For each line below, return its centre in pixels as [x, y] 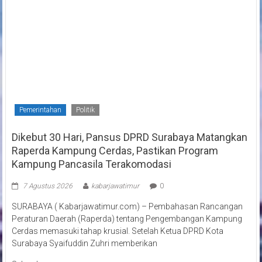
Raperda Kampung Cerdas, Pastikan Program [115, 150]
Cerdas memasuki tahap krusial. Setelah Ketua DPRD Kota [117, 231]
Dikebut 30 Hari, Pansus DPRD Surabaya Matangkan [129, 137]
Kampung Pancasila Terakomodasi [91, 164]
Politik [85, 110]
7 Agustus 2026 [47, 186]
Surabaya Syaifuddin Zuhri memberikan [84, 243]
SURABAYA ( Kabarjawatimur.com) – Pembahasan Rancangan [127, 206]
